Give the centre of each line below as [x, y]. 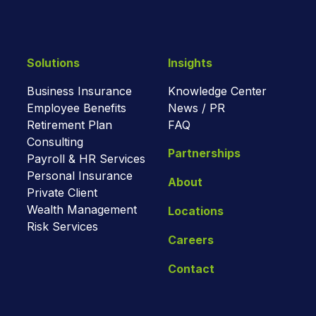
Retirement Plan [70, 124]
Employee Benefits [77, 108]
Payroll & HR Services [86, 158]
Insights [190, 62]
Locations [196, 211]
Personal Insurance [80, 175]
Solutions [54, 62]
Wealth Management [82, 209]
